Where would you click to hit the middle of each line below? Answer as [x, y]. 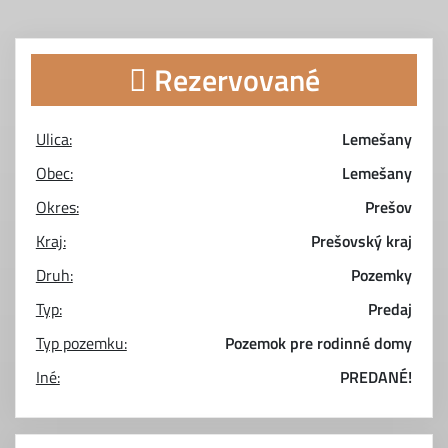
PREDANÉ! [376, 377]
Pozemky [382, 275]
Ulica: [53, 139]
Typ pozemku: [81, 343]
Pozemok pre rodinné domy [319, 343]
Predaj [390, 309]
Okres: [57, 207]
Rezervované [233, 80]
